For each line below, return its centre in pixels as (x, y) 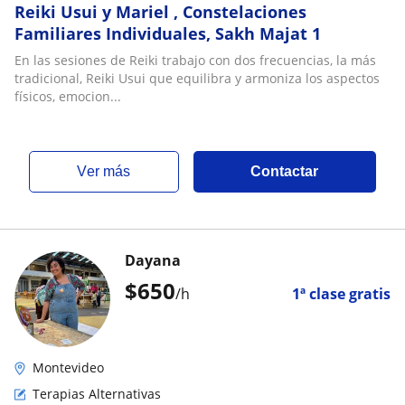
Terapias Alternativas (97, 394)
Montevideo (68, 367)
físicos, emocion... (68, 96)
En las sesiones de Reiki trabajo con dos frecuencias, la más (195, 60)
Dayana (153, 260)
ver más (109, 171)
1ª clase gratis (341, 294)
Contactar (285, 171)
